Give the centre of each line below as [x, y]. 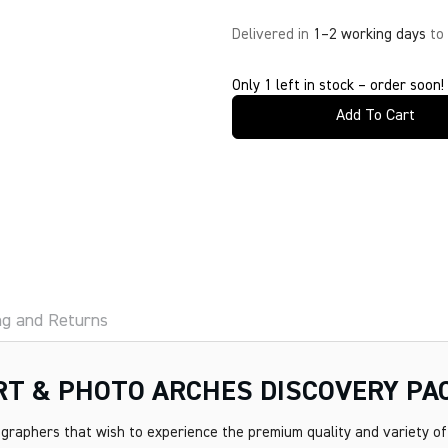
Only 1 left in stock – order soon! [337, 85]
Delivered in [272, 34]
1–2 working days [369, 34]
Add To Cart [376, 116]
